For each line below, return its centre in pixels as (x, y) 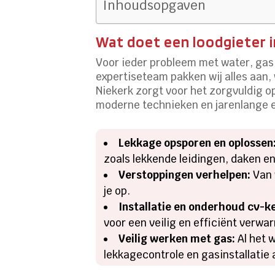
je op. (117, 191)
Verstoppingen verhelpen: (185, 175)
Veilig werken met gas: (177, 239)
